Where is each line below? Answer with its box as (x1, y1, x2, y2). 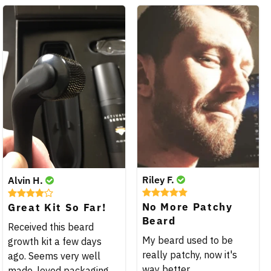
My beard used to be (142, 234, 233, 247)
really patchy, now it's (142, 249, 237, 261)
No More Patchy (142, 200, 233, 214)
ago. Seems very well (8, 249, 100, 262)
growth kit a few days (8, 235, 102, 247)
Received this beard (8, 220, 94, 233)
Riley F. (142, 173, 177, 186)
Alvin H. (8, 174, 45, 186)
